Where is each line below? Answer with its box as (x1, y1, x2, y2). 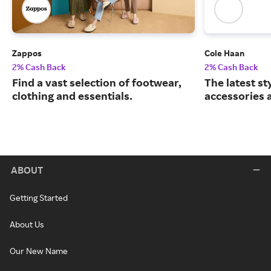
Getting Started (10, 192, 68, 203)
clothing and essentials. (12, 89, 132, 103)
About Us (10, 219, 44, 229)
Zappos (12, 48, 42, 59)
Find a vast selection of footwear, (12, 76, 181, 90)
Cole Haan (204, 48, 244, 59)
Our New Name (10, 246, 68, 256)
